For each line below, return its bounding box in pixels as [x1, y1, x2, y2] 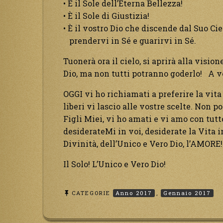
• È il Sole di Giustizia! [63, 10, 149, 21]
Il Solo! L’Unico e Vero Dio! [63, 159, 166, 170]
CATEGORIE [72, 189, 113, 197]
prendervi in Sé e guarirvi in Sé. [63, 35, 196, 46]
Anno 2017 [115, 189, 152, 197]
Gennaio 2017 [163, 189, 211, 197]
